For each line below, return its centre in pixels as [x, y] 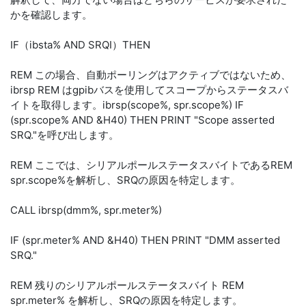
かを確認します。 [51, 15]
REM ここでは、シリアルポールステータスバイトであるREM [151, 165]
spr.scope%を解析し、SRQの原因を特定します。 [125, 180]
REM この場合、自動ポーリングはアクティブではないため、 [151, 75]
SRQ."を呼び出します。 [65, 135]
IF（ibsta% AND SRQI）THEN [80, 45]
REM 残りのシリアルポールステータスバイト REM [127, 285]
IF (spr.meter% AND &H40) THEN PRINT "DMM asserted [145, 240]
